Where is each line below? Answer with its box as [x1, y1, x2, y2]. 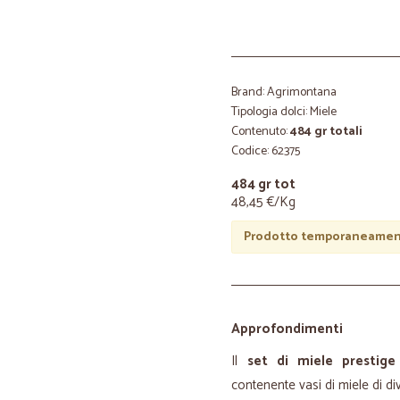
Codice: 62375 [231, 141, 300, 162]
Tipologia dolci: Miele [231, 102, 337, 122]
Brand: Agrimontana [231, 82, 337, 103]
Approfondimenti [231, 318, 343, 340]
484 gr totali [290, 121, 362, 142]
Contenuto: [231, 121, 290, 142]
